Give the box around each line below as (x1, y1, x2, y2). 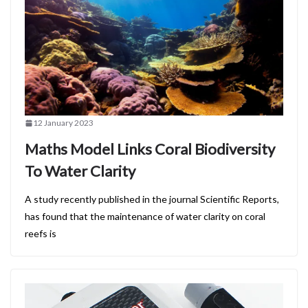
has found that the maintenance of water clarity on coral (25, 210, 265, 223)
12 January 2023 (33, 118, 93, 129)
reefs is (25, 228, 56, 240)
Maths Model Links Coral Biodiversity (25, 140, 275, 159)
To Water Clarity (25, 162, 135, 181)
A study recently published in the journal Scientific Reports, (25, 193, 279, 206)
